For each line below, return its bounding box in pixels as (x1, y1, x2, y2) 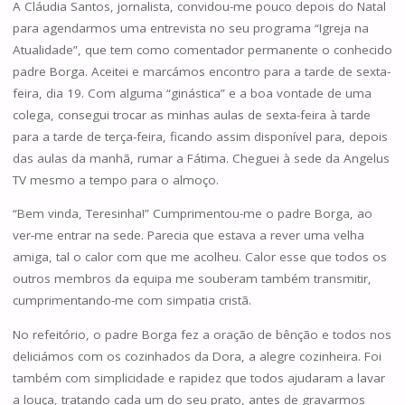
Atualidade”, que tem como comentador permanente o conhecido (12, 41, 392, 58)
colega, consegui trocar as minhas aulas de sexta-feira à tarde (12, 106, 371, 123)
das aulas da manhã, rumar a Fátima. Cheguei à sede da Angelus (12, 149, 390, 166)
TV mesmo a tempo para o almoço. (12, 171, 219, 188)
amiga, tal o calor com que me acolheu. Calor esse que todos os (12, 249, 387, 266)
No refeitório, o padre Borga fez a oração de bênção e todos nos (12, 325, 391, 343)
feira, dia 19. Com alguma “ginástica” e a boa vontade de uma (12, 84, 372, 101)
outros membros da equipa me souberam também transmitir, (12, 270, 372, 287)
